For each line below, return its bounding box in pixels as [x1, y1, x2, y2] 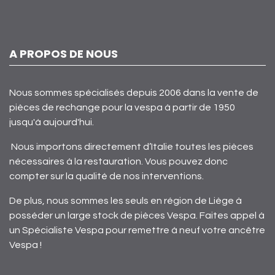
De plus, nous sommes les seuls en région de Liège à [9, 196, 242, 206]
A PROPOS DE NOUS [9, 46, 118, 61]
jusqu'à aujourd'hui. [9, 117, 94, 127]
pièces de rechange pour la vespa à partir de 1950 [9, 103, 235, 112]
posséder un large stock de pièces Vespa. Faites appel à [9, 211, 265, 220]
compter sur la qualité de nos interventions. [9, 171, 206, 181]
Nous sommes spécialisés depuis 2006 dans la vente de [9, 88, 258, 98]
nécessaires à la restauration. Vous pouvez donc [9, 157, 228, 166]
